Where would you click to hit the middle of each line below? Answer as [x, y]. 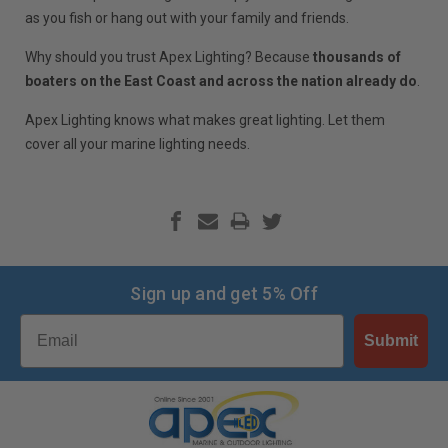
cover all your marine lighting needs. [138, 143]
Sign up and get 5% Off [224, 293]
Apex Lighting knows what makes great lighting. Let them [205, 119]
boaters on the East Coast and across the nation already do [221, 80]
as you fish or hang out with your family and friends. [187, 17]
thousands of [357, 56]
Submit [391, 340]
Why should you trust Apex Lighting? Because [169, 56]
